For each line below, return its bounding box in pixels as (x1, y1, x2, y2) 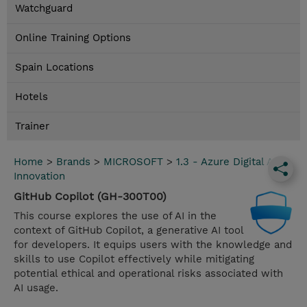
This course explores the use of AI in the (14, 210, 217, 223)
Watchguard (15, 2, 73, 15)
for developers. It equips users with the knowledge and (14, 238, 292, 251)
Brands (56, 156, 90, 169)
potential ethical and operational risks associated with (14, 267, 283, 280)
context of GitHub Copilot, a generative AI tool (14, 224, 243, 237)
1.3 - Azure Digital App (176, 156, 286, 169)
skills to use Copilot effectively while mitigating (14, 253, 254, 266)
